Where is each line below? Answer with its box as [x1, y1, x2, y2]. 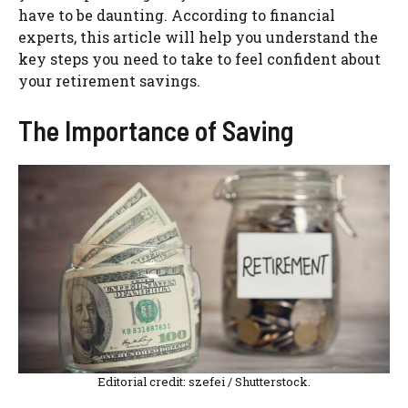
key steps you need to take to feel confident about [18, 48, 381, 68]
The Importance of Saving [18, 113, 293, 147]
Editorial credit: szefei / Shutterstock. [97, 373, 311, 391]
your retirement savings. [18, 70, 204, 90]
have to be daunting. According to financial [18, 5, 335, 25]
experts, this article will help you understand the [18, 26, 378, 46]
